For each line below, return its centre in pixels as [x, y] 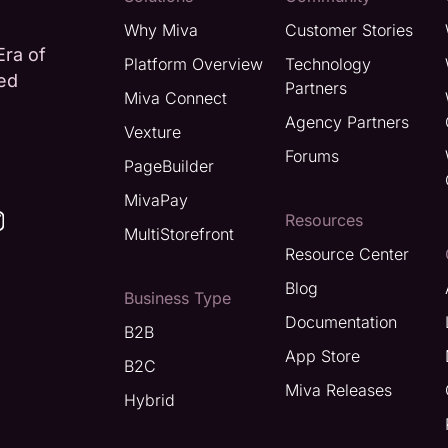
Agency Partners [346, 122]
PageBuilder [168, 166]
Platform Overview [193, 64]
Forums [311, 156]
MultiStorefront [178, 234]
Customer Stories [348, 30]
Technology [327, 64]
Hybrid [149, 400]
